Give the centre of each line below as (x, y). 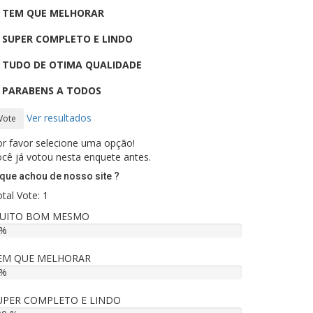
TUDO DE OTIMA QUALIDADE (72, 65)
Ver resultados (59, 117)
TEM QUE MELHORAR (53, 13)
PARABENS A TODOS (52, 90)
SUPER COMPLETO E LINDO (67, 39)
